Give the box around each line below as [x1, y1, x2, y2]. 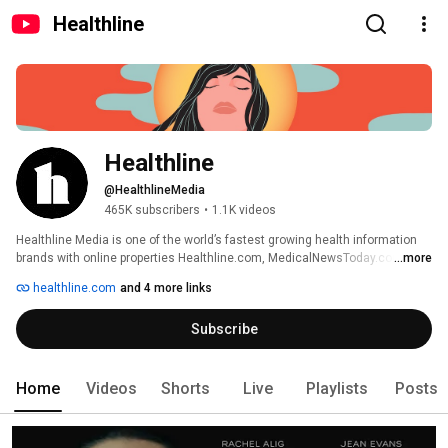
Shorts [161, 379, 210, 399]
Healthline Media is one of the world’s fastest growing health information [16, 233, 417, 248]
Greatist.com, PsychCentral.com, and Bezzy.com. [16, 269, 294, 284]
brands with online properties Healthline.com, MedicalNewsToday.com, [16, 251, 406, 266]
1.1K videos [212, 203, 276, 218]
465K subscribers [104, 203, 200, 218]
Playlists [306, 379, 368, 399]
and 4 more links [120, 281, 212, 296]
